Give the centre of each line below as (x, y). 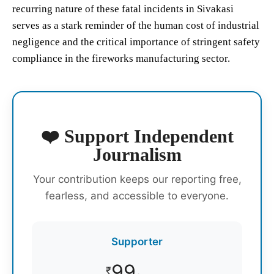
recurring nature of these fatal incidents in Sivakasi (123, 9)
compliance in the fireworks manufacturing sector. (121, 59)
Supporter (137, 242)
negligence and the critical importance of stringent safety (136, 42)
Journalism (137, 155)
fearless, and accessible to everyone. (137, 196)
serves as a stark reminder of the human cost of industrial (136, 26)
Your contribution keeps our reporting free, (137, 180)
